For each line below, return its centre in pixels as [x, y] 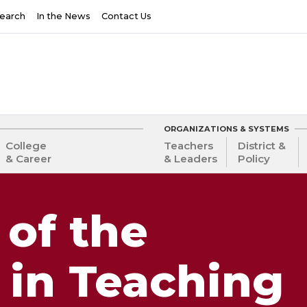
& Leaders [191, 159]
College [26, 146]
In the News [63, 16]
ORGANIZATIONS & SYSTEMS [226, 128]
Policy [254, 159]
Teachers [188, 146]
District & [262, 146]
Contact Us [126, 16]
